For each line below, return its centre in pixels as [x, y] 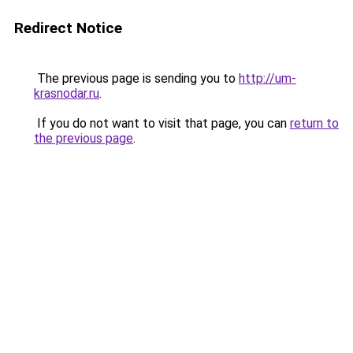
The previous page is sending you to [136, 78]
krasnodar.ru [67, 93]
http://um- [268, 78]
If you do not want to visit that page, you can [162, 123]
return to [314, 123]
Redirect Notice [68, 28]
